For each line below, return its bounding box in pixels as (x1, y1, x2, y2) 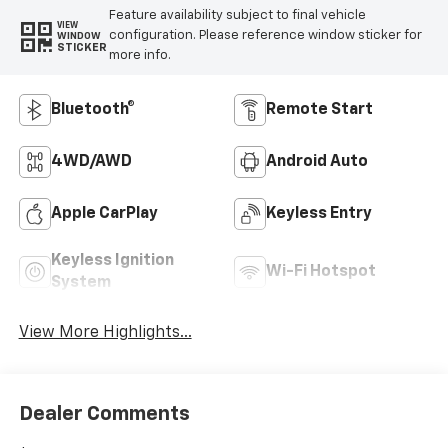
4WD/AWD (50, 154, 132, 171)
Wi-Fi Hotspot (266, 264, 376, 281)
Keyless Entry (266, 206, 372, 223)
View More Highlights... (18, 324, 192, 341)
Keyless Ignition (50, 253, 174, 270)
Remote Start (266, 102, 373, 119)
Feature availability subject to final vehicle (108, 9, 366, 23)
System (50, 275, 111, 292)
